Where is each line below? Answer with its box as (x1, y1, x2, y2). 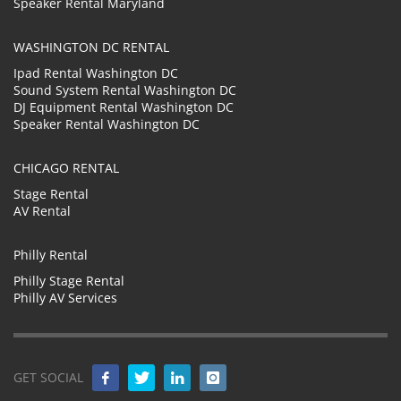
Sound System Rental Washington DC (13, 81, 236, 98)
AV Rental (13, 201, 71, 219)
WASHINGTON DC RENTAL (13, 38, 169, 55)
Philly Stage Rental (13, 271, 124, 289)
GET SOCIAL (13, 368, 83, 386)
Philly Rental (13, 245, 88, 263)
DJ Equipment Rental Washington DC (13, 98, 234, 115)
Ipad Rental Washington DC (13, 64, 178, 81)
